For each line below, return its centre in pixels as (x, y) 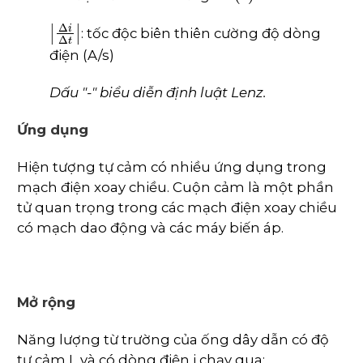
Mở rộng (46, 302)
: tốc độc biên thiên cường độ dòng (201, 33)
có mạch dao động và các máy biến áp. (150, 227)
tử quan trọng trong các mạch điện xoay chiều (177, 207)
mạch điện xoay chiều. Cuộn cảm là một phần (175, 187)
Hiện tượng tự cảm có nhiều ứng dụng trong (172, 167)
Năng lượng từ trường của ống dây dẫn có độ (173, 339)
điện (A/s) (82, 55)
